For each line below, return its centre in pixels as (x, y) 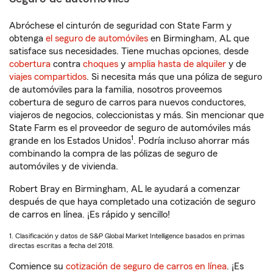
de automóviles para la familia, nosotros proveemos (115, 90)
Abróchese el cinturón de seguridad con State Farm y (120, 26)
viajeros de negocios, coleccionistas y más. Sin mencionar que (136, 115)
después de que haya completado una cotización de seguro (132, 202)
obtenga (27, 38)
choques (101, 64)
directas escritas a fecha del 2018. (62, 246)
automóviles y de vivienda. (64, 166)
